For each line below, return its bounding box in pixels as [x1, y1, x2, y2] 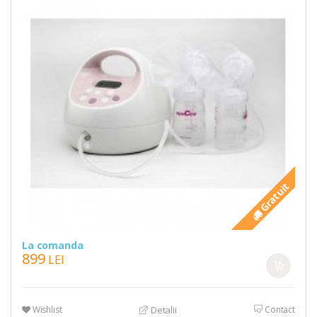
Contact [263, 303, 296, 316]
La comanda [21, 238, 83, 252]
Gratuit [255, 178, 292, 217]
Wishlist [30, 303, 62, 316]
